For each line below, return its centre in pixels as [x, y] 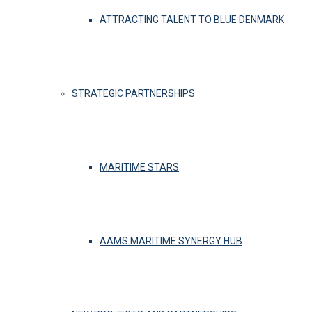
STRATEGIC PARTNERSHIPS [133, 93]
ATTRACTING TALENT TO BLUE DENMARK [192, 19]
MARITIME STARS [139, 167]
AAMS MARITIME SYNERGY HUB [171, 241]
